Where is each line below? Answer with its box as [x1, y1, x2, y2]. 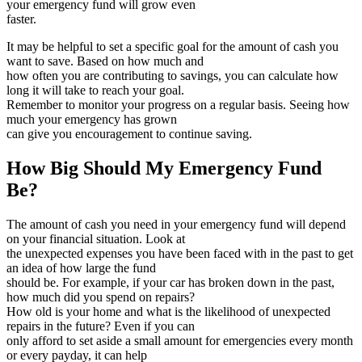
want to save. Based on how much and [6, 53, 204, 68]
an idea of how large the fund [6, 260, 156, 275]
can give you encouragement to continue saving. [6, 126, 252, 141]
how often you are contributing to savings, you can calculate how [6, 68, 339, 82]
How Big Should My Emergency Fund [6, 157, 322, 179]
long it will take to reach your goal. [6, 82, 184, 97]
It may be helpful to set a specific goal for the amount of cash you [6, 39, 339, 53]
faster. [6, 11, 36, 26]
